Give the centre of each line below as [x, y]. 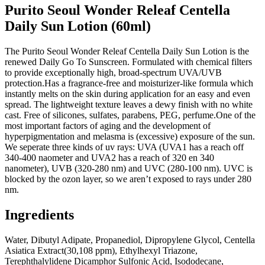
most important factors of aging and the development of [108, 125]
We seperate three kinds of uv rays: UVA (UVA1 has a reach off [124, 147]
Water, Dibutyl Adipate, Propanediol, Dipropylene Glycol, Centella [130, 240]
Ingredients [39, 214]
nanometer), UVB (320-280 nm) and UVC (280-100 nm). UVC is [129, 168]
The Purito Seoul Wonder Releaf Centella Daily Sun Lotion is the [127, 51]
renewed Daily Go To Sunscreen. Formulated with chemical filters [128, 62]
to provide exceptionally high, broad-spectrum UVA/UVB [113, 72]
